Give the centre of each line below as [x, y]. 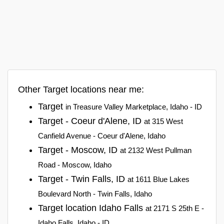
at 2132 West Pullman [156, 150]
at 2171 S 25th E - [175, 208]
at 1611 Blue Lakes [158, 179]
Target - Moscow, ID [79, 150]
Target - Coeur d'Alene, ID [91, 121]
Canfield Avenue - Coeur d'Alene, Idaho [102, 135]
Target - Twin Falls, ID [83, 179]
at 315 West [163, 121]
